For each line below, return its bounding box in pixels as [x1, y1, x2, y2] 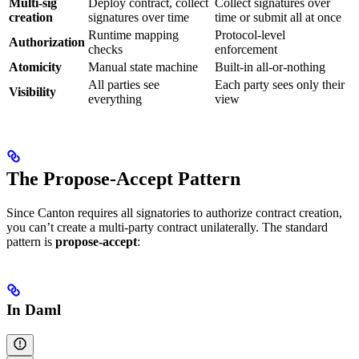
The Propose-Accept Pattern [6, 168, 240, 190]
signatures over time [88, 10, 189, 25]
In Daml [6, 301, 61, 319]
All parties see [88, 78, 159, 92]
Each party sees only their [215, 78, 345, 92]
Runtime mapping [88, 28, 179, 42]
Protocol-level [215, 28, 285, 42]
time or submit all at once [215, 10, 341, 25]
